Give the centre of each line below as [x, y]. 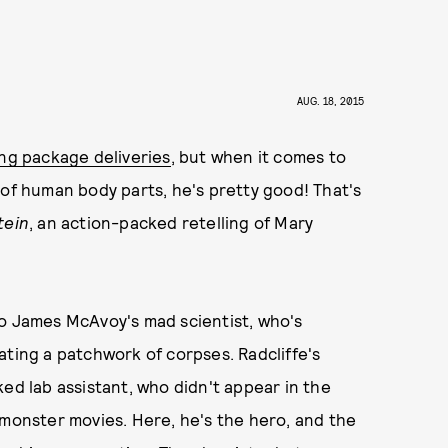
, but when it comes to [258, 156]
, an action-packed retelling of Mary [171, 222]
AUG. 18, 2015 [331, 100]
